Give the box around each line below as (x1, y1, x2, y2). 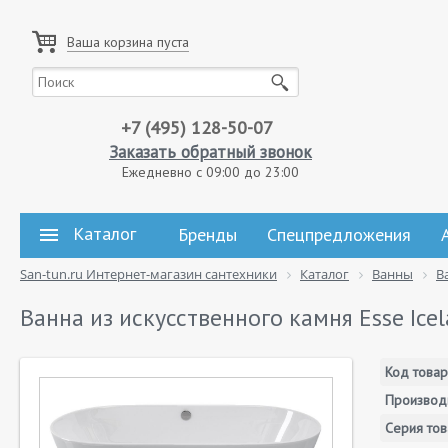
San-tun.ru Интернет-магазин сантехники (20, 265, 277, 283)
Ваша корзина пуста (67, 33, 189, 51)
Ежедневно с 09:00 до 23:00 (122, 163, 299, 181)
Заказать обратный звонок (109, 141, 312, 163)
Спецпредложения (267, 223, 411, 246)
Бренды (178, 223, 237, 246)
